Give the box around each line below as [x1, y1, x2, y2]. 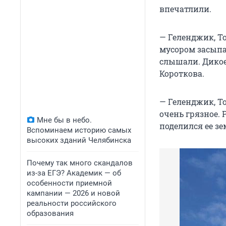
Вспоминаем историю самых [27, 126, 131, 135]
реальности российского [27, 199, 117, 208]
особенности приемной [27, 179, 112, 188]
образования [27, 209, 74, 218]
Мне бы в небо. [37, 116, 92, 125]
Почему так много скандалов [27, 158, 133, 167]
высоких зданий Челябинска [27, 136, 131, 145]
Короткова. [159, 68, 204, 79]
